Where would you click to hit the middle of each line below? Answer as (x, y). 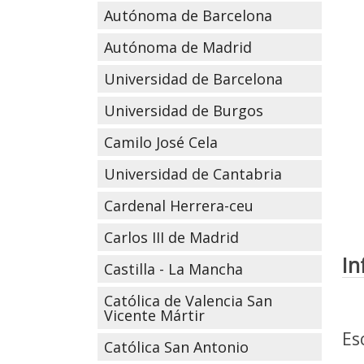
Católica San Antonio (176, 347)
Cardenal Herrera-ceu (178, 206)
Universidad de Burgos (183, 110)
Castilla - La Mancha (173, 269)
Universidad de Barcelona (193, 79)
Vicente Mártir (154, 315)
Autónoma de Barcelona (188, 15)
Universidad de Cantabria (193, 174)
